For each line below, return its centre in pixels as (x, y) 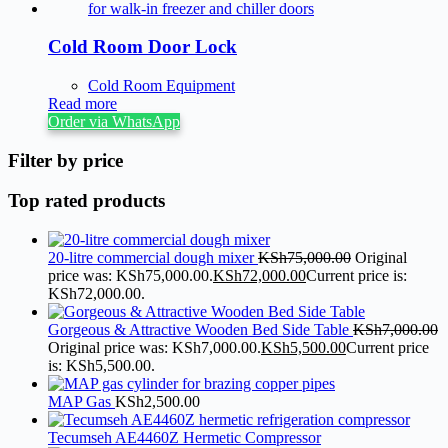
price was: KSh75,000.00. (130, 276)
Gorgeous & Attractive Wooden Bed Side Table (200, 330)
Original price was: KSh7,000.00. (154, 348)
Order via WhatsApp (114, 121)
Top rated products (86, 201)
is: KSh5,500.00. (101, 366)
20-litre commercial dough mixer (153, 258)
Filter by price (65, 160)
